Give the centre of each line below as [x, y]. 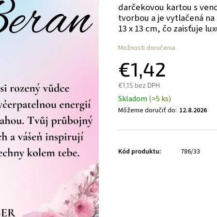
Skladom [133, 99]
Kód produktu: [140, 152]
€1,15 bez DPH [139, 85]
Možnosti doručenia [147, 48]
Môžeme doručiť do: [147, 110]
